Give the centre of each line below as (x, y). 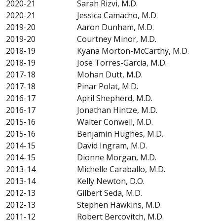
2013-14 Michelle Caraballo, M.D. (86, 169)
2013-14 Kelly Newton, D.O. (75, 181)
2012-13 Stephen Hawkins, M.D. (84, 204)
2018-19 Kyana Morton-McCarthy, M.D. (97, 51)
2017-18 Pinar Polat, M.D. (72, 86)
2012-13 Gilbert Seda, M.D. (74, 193)
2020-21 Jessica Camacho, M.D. (82, 15)
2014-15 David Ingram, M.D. (76, 145)
